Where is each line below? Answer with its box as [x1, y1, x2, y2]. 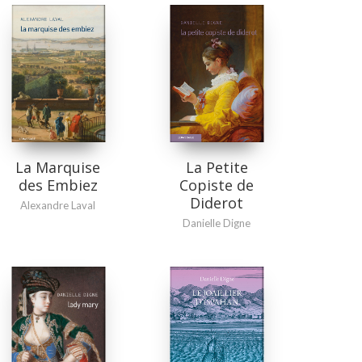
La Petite [185, 158, 248, 177]
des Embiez [18, 175, 98, 196]
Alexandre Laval [20, 199, 96, 213]
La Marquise [15, 158, 101, 178]
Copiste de [179, 175, 255, 195]
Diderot [190, 193, 244, 213]
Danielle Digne [183, 217, 251, 229]
